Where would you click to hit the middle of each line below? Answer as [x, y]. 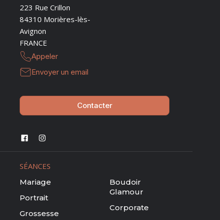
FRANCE [34, 43]
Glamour [126, 192]
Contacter [95, 106]
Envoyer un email [60, 72]
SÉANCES [35, 166]
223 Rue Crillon [45, 8]
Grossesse [40, 213]
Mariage [36, 182]
